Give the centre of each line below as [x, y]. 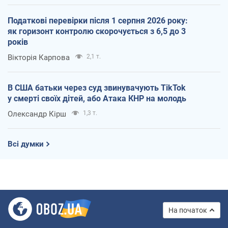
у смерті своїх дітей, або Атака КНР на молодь [97, 98]
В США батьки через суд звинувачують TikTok [97, 88]
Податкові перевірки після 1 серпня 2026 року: [98, 20]
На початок [188, 210]
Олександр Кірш [37, 114]
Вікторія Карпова [39, 57]
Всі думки [26, 144]
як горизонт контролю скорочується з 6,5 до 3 [97, 31]
